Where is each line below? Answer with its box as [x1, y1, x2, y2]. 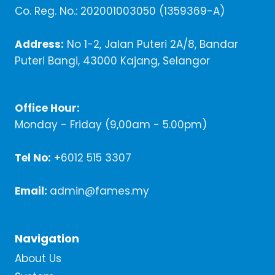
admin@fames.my [50, 184, 149, 199]
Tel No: [15, 150, 51, 166]
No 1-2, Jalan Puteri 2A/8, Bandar [64, 37, 238, 52]
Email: [15, 184, 50, 199]
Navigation [15, 231, 79, 247]
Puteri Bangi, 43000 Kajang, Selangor [15, 53, 210, 69]
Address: [15, 37, 64, 52]
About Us [15, 250, 61, 266]
